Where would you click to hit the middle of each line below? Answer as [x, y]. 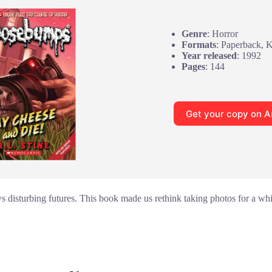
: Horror [222, 34]
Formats [199, 45]
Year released [209, 56]
